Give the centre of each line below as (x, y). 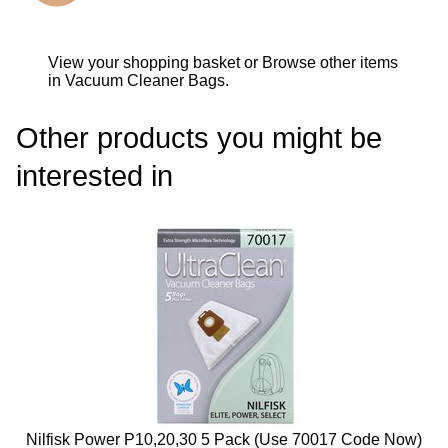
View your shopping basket (144, 63)
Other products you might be (199, 138)
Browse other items (330, 63)
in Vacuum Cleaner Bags (136, 81)
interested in (94, 176)
